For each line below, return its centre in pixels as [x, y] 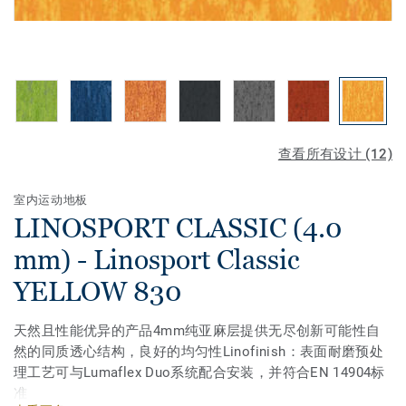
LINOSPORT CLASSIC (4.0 [178, 228]
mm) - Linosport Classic [157, 260]
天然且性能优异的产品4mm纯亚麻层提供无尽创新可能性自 [197, 331]
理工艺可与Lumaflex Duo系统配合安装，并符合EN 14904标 [199, 372]
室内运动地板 [51, 200]
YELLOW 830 [97, 291]
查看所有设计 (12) [335, 154]
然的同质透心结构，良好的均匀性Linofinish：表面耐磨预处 [199, 352]
